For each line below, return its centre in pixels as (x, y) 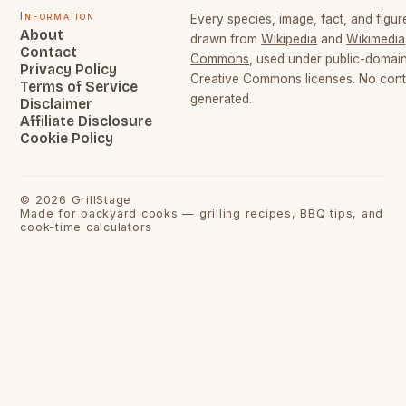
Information (58, 16)
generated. (222, 99)
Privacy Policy (69, 70)
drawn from (224, 39)
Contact (49, 53)
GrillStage (101, 200)
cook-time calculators (87, 227)
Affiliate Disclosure (87, 121)
